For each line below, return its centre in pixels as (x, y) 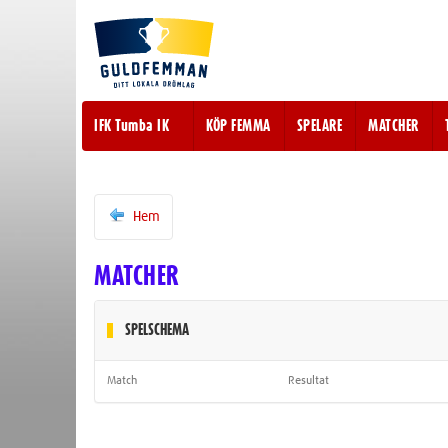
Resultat (308, 381)
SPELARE (319, 126)
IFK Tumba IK (131, 126)
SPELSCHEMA (157, 330)
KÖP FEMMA (238, 126)
